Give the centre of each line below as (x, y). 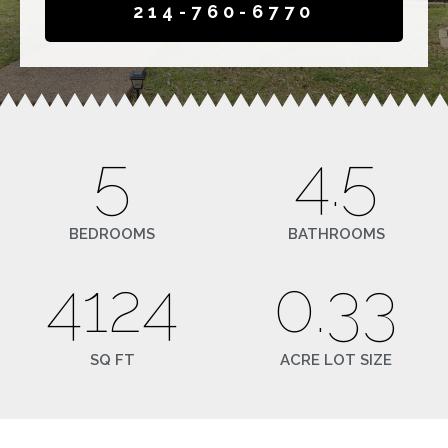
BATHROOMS (336, 234)
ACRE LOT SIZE (336, 360)
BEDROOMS (112, 234)
